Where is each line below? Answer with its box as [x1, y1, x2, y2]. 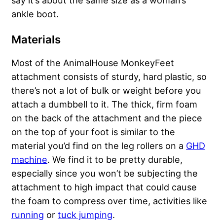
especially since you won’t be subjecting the [11, 168, 198, 179]
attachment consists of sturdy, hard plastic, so [11, 71, 207, 82]
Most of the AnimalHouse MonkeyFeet [11, 57, 174, 69]
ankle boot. [11, 8, 59, 20]
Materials [11, 33, 61, 46]
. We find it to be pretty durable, [47, 154, 183, 165]
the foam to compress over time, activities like [11, 195, 207, 207]
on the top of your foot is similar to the [11, 126, 175, 138]
